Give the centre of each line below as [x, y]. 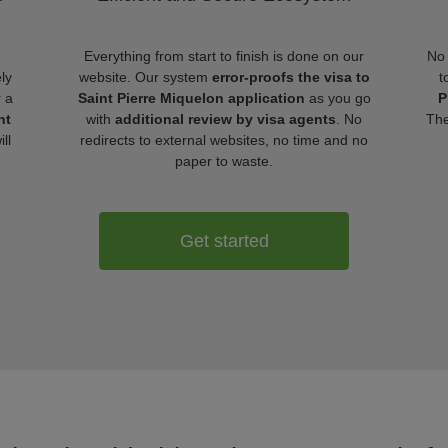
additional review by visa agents [225, 119]
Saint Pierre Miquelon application [191, 98]
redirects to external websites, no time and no [224, 140]
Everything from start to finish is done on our [224, 56]
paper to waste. [224, 161]
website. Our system [145, 77]
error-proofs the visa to [290, 77]
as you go [337, 98]
